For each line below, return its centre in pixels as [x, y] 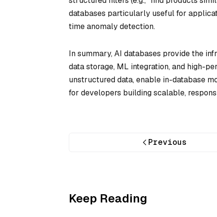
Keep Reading [108, 198]
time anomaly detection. [112, 27]
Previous [168, 142]
